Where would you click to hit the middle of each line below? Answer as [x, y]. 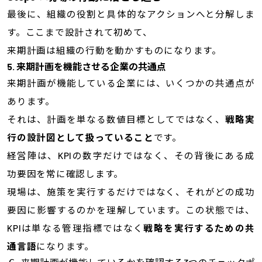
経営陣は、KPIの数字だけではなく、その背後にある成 [131, 156]
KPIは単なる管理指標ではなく [75, 228]
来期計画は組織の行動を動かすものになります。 [114, 50]
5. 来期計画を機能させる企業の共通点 [86, 67]
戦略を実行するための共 [199, 228]
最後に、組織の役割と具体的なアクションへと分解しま [131, 14]
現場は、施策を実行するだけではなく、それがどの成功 [131, 192]
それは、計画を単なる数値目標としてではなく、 [116, 119]
